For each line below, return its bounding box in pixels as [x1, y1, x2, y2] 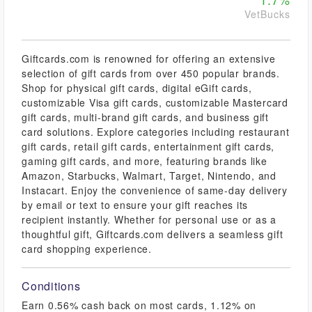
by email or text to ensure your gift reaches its [22, 198, 248, 212]
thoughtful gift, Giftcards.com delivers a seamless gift [22, 227, 283, 241]
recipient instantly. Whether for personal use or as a [22, 212, 276, 226]
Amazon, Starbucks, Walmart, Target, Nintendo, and [22, 169, 276, 182]
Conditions [22, 278, 81, 294]
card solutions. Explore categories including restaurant [22, 125, 290, 139]
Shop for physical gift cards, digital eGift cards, [22, 81, 252, 95]
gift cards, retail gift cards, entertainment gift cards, [22, 139, 274, 153]
